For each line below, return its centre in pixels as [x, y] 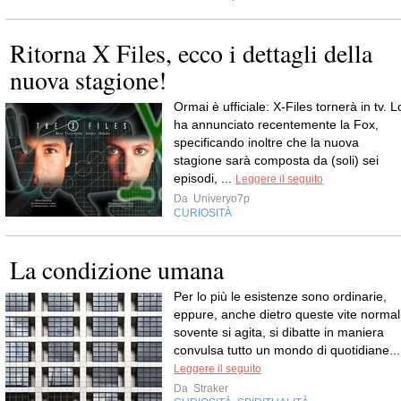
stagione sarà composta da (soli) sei [276, 160]
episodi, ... [205, 178]
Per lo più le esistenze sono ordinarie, [280, 296]
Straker [209, 388]
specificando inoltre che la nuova [266, 142]
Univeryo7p [220, 199]
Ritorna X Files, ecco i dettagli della [191, 53]
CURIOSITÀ [203, 213]
